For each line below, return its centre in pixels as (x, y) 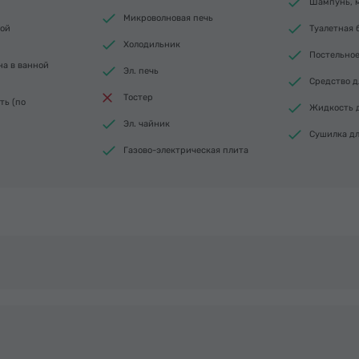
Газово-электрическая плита (186, 150)
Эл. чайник (147, 124)
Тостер (138, 97)
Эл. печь (141, 71)
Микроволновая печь (168, 18)
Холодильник (152, 44)
